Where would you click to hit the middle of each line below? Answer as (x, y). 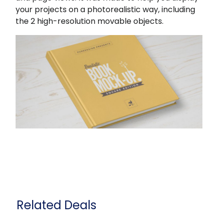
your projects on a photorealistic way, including (106, 9)
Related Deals (57, 205)
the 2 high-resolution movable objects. (90, 21)
